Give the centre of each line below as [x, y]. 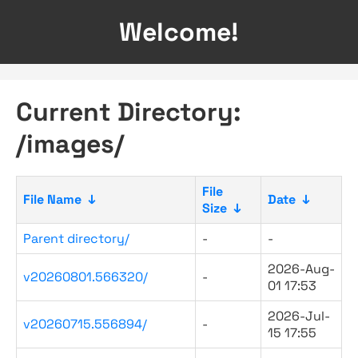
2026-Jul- [299, 316]
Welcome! [179, 32]
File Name [52, 199]
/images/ [70, 144]
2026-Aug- [301, 269]
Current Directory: [129, 112]
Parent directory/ [76, 239]
